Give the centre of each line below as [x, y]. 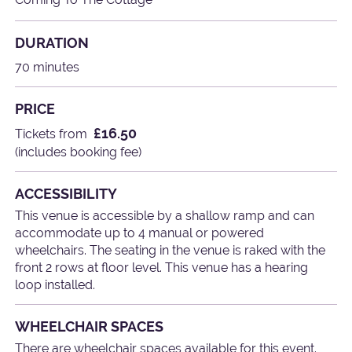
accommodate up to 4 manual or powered [140, 233]
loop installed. [55, 285]
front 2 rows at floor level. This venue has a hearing [162, 268]
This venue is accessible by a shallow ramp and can [165, 216]
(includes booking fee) [79, 152]
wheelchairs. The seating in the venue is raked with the [170, 251]
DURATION [52, 43]
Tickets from [51, 134]
